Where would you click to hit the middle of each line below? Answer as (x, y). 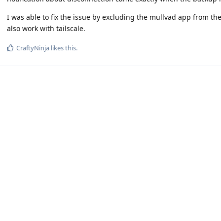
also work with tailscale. (46, 28)
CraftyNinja (33, 48)
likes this (63, 48)
